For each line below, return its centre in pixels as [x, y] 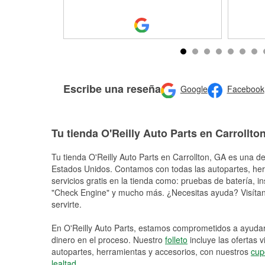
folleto [176, 240]
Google [194, 89]
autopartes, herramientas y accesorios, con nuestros [151, 251]
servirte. [67, 204]
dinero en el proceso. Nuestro [108, 240]
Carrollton [191, 157]
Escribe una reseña [112, 88]
